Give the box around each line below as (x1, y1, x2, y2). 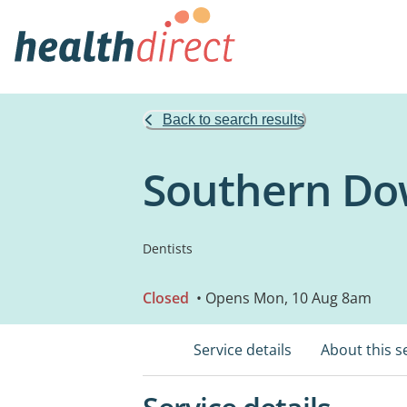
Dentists (143, 240, 193, 257)
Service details (194, 340, 292, 360)
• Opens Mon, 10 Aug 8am (193, 288, 372, 308)
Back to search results (163, 112, 304, 127)
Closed (143, 288, 189, 308)
